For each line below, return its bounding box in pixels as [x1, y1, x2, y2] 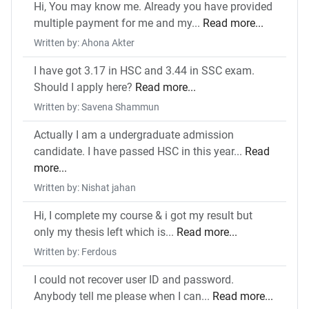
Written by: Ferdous [34, 246, 117, 258]
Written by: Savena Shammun [34, 101, 159, 113]
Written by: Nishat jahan [34, 182, 136, 194]
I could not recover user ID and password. [34, 273, 234, 287]
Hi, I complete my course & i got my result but [34, 209, 252, 223]
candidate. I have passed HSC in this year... [34, 145, 245, 159]
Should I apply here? [34, 81, 135, 94]
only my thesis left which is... [34, 226, 177, 239]
